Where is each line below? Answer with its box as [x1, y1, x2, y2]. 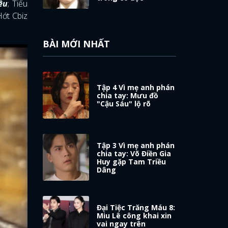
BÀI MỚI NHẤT [42, 37, 110, 50]
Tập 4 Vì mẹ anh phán [97, 82, 175, 92]
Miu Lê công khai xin [97, 210, 172, 220]
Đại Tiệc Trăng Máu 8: [97, 202, 176, 212]
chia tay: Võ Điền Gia [97, 148, 172, 158]
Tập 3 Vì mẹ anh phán [97, 140, 175, 150]
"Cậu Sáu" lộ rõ [97, 98, 151, 108]
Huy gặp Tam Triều [97, 156, 166, 166]
